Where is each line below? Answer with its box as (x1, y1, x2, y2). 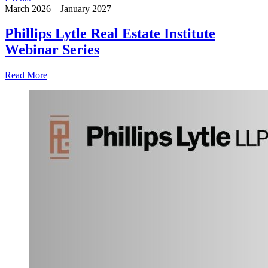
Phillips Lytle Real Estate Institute (5, 26, 215, 42)
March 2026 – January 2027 (5, 3, 111, 14)
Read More (5, 70, 47, 81)
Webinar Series (5, 42, 99, 58)
